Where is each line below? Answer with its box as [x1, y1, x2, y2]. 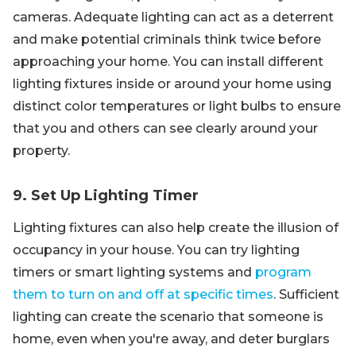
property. [13, 143, 70, 158]
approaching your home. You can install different [13, 54, 323, 69]
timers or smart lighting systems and [13, 265, 255, 280]
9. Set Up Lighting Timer [13, 187, 199, 204]
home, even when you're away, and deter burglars [13, 331, 330, 346]
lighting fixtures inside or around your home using [13, 76, 331, 91]
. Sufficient [273, 287, 339, 302]
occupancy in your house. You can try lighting [13, 242, 300, 257]
